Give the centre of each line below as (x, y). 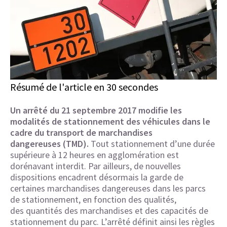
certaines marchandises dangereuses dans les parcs (108, 188)
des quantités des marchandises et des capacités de (109, 210)
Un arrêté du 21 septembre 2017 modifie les (96, 110)
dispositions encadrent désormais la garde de (97, 177)
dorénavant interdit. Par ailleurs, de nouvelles (96, 166)
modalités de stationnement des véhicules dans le (110, 121)
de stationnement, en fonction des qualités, (93, 199)
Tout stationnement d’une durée (153, 143)
